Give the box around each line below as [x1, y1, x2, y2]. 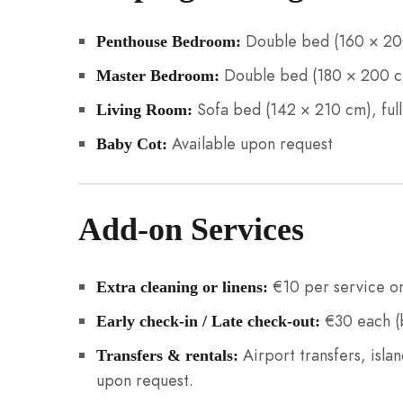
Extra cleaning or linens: [95, 278, 268, 297]
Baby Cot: [95, 135, 167, 154]
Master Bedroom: [95, 67, 219, 85]
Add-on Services [78, 211, 304, 248]
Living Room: [95, 101, 193, 120]
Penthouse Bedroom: [95, 32, 241, 51]
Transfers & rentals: [95, 346, 238, 365]
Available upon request [166, 132, 333, 156]
